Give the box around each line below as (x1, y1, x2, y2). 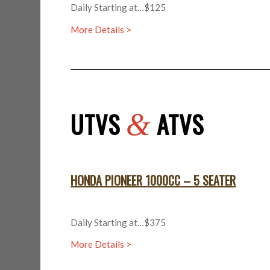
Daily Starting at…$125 (71, 2, 166, 13)
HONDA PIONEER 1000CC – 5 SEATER (71, 171, 236, 189)
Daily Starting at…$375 (71, 216, 166, 228)
